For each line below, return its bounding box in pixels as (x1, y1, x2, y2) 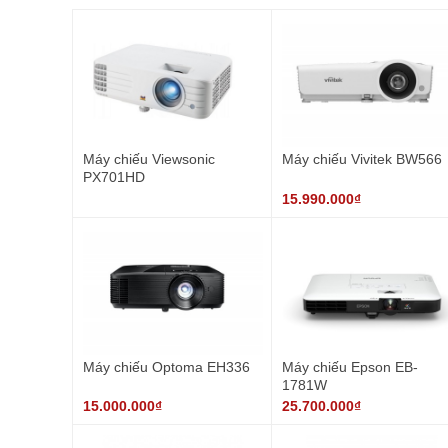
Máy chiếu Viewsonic (83, 151, 215, 168)
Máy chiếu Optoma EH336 (83, 359, 250, 376)
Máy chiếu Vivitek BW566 (281, 151, 442, 168)
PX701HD (83, 169, 145, 186)
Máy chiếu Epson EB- (281, 359, 418, 376)
